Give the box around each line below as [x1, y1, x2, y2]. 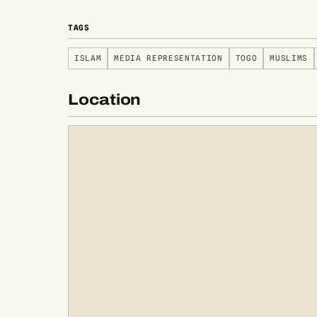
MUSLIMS [270, 53, 309, 63]
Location [68, 91, 142, 108]
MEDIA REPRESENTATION [114, 53, 223, 63]
